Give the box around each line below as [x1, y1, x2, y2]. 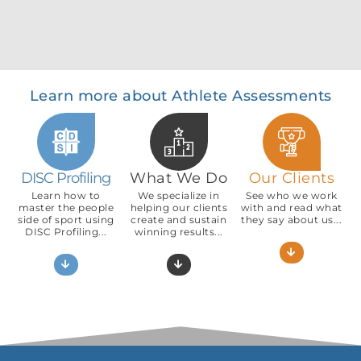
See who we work [246, 189, 338, 201]
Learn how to [31, 189, 101, 201]
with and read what [240, 201, 342, 214]
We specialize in [138, 189, 220, 201]
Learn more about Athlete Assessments [29, 86, 332, 105]
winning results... [134, 225, 223, 238]
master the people [18, 201, 114, 214]
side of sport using [18, 213, 114, 226]
